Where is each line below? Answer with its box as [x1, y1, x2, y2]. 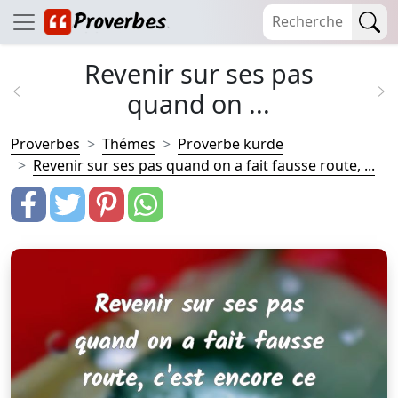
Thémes [102, 134, 155, 154]
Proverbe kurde [178, 134, 283, 154]
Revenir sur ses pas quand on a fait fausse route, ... [33, 155, 375, 175]
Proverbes [11, 134, 80, 154]
